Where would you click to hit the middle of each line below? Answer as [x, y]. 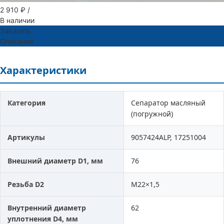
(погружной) [152, 113]
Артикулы [26, 137]
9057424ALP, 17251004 [168, 137]
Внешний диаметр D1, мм [55, 160]
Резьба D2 [26, 184]
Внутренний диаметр [47, 207]
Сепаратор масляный [168, 102]
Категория [26, 102]
